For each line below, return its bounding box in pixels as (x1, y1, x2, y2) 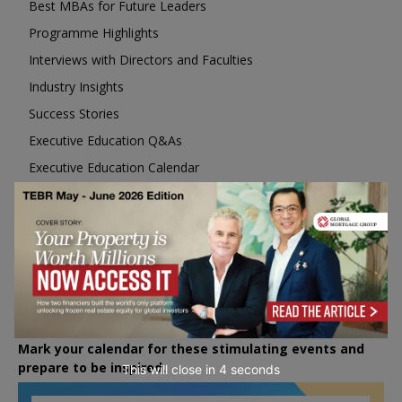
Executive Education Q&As (29, 132, 182, 149)
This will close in (122, 361, 220, 377)
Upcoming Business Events (29, 296, 181, 310)
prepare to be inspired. (18, 359, 166, 376)
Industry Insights (29, 78, 124, 95)
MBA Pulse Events (29, 186, 135, 203)
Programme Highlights (29, 24, 159, 41)
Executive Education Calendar (29, 159, 199, 176)
